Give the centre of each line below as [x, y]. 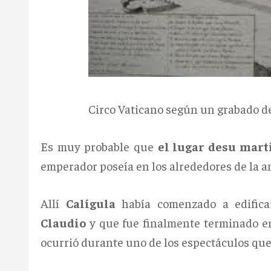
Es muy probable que [99, 146]
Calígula [90, 203]
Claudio [63, 222]
